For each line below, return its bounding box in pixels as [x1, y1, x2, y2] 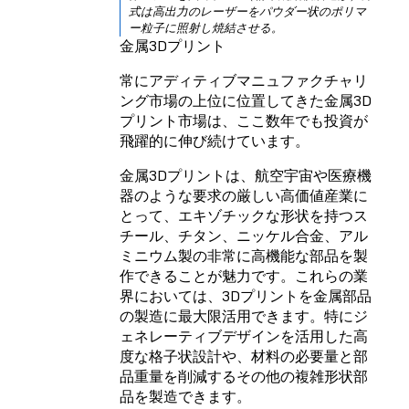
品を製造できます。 [120, 387, 251, 406]
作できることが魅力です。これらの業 [120, 267, 368, 286]
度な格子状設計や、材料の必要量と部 [120, 347, 368, 366]
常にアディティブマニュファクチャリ [120, 71, 368, 90]
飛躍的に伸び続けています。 [120, 131, 309, 151]
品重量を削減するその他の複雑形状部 [120, 367, 368, 386]
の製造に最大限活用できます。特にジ [120, 307, 368, 326]
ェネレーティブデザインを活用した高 [120, 327, 368, 346]
